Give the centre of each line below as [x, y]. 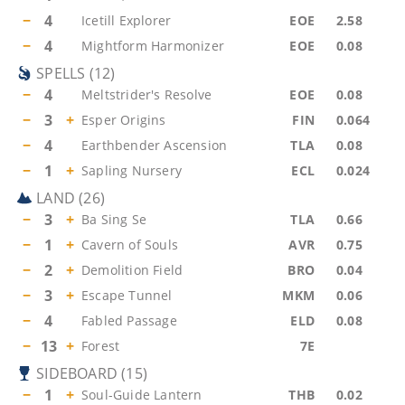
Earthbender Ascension [155, 145]
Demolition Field [132, 270]
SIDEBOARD [77, 373]
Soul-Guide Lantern [142, 395]
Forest [101, 346]
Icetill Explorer [127, 20]
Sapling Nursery [132, 170]
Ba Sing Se [114, 219]
